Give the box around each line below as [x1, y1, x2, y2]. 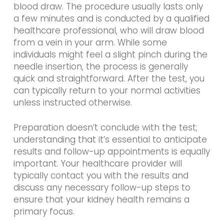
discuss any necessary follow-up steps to [13, 181, 190, 193]
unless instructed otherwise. [13, 96, 132, 108]
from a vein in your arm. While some [13, 36, 167, 48]
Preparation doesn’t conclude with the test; [13, 121, 197, 133]
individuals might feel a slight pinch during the [13, 48, 207, 60]
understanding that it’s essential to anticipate [13, 133, 207, 145]
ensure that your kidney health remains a [13, 193, 189, 205]
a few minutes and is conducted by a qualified [13, 12, 209, 24]
